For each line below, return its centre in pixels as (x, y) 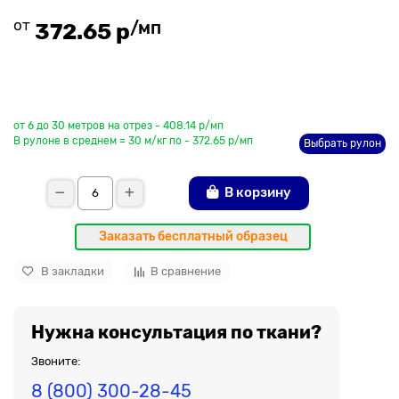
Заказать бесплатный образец (193, 236)
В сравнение (186, 272)
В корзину (257, 193)
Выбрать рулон (342, 143)
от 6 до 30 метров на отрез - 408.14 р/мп (118, 125)
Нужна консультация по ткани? (176, 332)
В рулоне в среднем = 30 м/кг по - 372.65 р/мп (133, 140)
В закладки (73, 272)
